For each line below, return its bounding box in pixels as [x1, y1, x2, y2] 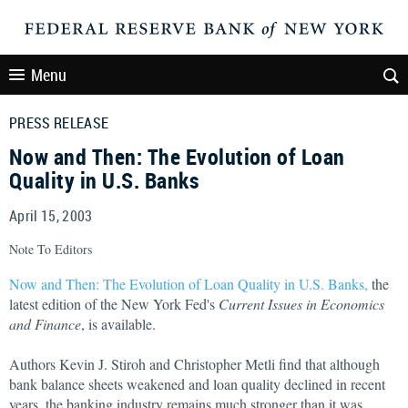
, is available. [81, 314, 156, 333]
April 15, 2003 [9, 206, 93, 226]
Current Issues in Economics [219, 294, 384, 313]
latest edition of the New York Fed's [9, 294, 219, 313]
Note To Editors [9, 240, 92, 258]
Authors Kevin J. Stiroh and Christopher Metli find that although [9, 354, 380, 373]
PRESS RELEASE [9, 113, 109, 133]
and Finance [9, 314, 81, 333]
